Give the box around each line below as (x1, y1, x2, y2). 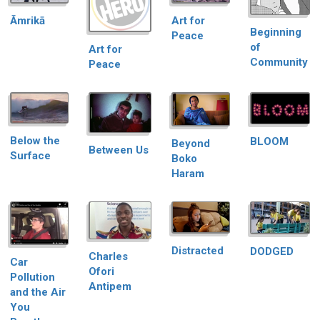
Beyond (171, 136, 210, 150)
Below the (10, 134, 60, 148)
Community (250, 56, 308, 69)
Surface (10, 149, 51, 163)
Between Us (89, 144, 149, 157)
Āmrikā (10, 14, 45, 27)
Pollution (10, 270, 55, 284)
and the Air (10, 285, 66, 299)
